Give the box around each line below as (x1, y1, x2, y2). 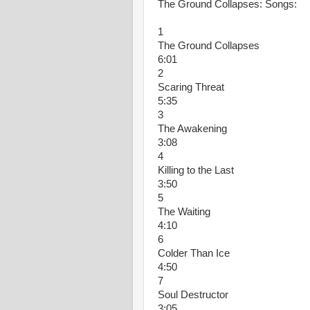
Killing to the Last (158, 165, 234, 176)
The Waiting (158, 206, 210, 217)
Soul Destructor (158, 289, 228, 300)
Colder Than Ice (158, 248, 230, 259)
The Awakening (158, 123, 227, 134)
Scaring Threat (158, 82, 224, 93)
